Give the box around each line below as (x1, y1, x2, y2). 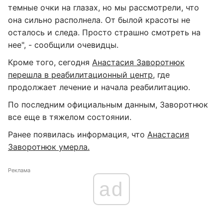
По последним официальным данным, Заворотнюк (8, 100, 208, 110)
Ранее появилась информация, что (8, 129, 147, 139)
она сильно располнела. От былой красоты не (8, 15, 190, 25)
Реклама (8, 167, 30, 174)
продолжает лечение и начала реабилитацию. (8, 82, 190, 92)
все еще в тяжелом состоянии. (8, 112, 131, 122)
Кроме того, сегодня (8, 57, 92, 67)
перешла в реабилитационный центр (8, 70, 153, 80)
